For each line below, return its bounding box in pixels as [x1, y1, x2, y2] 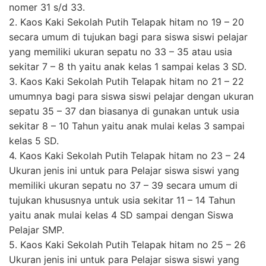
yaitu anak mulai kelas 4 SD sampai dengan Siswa [9, 208, 233, 221]
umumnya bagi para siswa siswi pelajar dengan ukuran [9, 90, 254, 102]
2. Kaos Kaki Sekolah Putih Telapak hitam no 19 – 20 [9, 15, 244, 28]
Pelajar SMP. [9, 223, 64, 236]
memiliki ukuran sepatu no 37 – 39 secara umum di [9, 179, 237, 191]
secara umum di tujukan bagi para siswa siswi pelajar [9, 30, 248, 43]
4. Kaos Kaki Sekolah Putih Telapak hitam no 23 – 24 [9, 149, 245, 161]
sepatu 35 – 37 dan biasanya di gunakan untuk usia [9, 104, 239, 117]
